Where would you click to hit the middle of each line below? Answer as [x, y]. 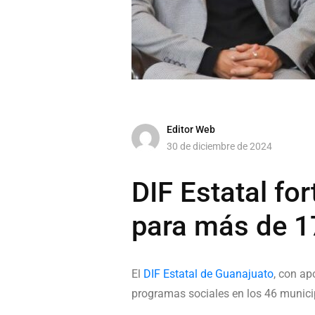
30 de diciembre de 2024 [219, 146]
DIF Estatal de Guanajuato [208, 274]
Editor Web [191, 129]
